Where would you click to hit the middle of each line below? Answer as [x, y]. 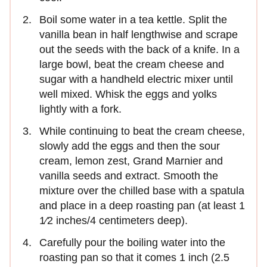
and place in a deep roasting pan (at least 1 [142, 206]
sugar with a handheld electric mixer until [136, 80]
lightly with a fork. [80, 109]
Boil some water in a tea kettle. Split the [133, 20]
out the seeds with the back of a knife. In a [139, 50]
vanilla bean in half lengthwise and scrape [139, 35]
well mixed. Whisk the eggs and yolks [128, 94]
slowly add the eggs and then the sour [130, 146]
